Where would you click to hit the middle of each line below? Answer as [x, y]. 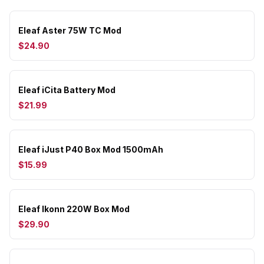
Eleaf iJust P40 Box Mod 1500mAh [91, 149]
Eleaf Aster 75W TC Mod [70, 30]
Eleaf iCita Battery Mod [67, 90]
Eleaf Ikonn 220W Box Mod [74, 209]
